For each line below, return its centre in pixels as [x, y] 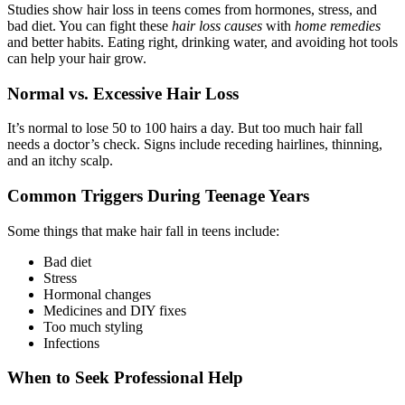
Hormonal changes [97, 294]
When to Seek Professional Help [125, 378]
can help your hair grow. [77, 58]
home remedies [338, 25]
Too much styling [93, 326]
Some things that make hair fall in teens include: [143, 231]
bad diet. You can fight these [89, 25]
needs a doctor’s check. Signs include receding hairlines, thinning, [195, 145]
